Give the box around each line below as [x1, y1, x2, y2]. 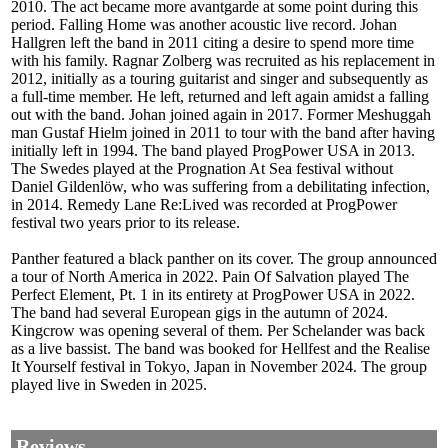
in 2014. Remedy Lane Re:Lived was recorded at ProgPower [11, 196, 397, 214]
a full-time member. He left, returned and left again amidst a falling [11, 88, 429, 106]
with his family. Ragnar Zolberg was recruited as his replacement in [11, 52, 435, 70]
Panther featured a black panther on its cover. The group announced [11, 250, 437, 268]
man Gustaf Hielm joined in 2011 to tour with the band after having [11, 124, 435, 142]
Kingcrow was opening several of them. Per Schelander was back [11, 322, 425, 340]
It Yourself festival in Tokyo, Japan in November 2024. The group [11, 358, 427, 376]
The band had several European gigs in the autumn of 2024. [11, 304, 388, 322]
